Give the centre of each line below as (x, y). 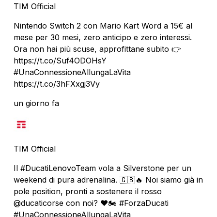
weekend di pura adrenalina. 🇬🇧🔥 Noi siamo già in (108, 179)
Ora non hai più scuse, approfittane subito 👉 (97, 49)
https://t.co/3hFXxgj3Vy (57, 84)
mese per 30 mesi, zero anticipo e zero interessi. (103, 37)
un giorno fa (36, 103)
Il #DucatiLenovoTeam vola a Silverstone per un (102, 168)
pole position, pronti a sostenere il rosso (88, 191)
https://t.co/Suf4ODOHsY (60, 60)
